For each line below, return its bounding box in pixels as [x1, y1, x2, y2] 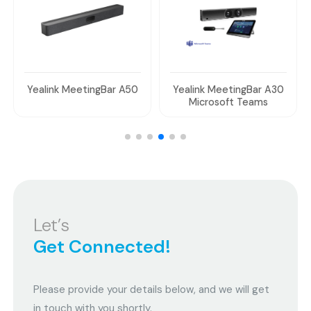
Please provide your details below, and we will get [33, 282, 270, 296]
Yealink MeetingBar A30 [172, 83, 284, 96]
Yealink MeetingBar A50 [27, 83, 139, 96]
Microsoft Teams [188, 96, 268, 109]
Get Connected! [33, 234, 171, 258]
